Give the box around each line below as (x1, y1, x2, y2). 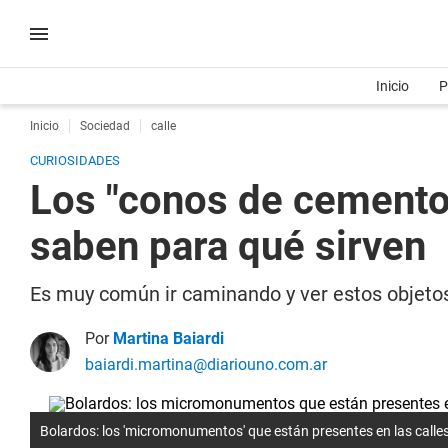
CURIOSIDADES (30, 153, 120, 168)
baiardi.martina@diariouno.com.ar (85, 355, 327, 374)
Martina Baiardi (113, 329, 224, 348)
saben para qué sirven (30, 223, 426, 270)
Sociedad (80, 119, 130, 133)
